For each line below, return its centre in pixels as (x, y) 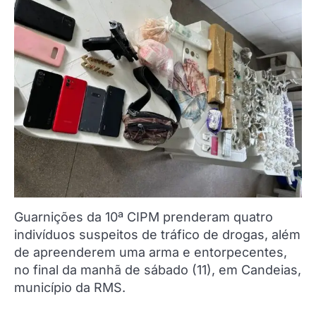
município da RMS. (70, 288)
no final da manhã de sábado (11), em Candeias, (158, 270)
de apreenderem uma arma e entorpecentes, (151, 253)
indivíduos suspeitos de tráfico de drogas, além (157, 235)
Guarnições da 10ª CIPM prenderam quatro (144, 217)
